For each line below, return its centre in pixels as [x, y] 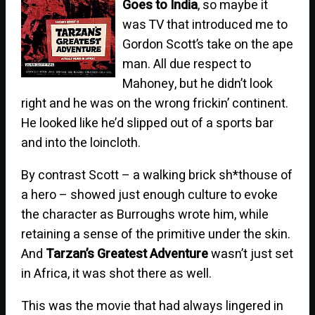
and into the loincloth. [81, 143]
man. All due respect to [187, 64]
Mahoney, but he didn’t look [198, 84]
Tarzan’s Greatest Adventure [127, 254]
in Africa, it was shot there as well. [117, 274]
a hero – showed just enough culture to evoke [150, 195]
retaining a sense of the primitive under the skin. [156, 234]
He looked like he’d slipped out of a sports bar [148, 123]
